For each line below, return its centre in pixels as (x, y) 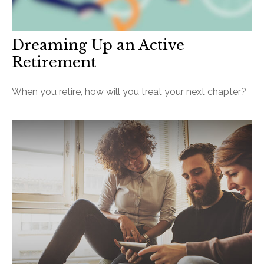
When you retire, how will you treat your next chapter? (129, 91)
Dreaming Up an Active (98, 45)
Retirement (54, 62)
